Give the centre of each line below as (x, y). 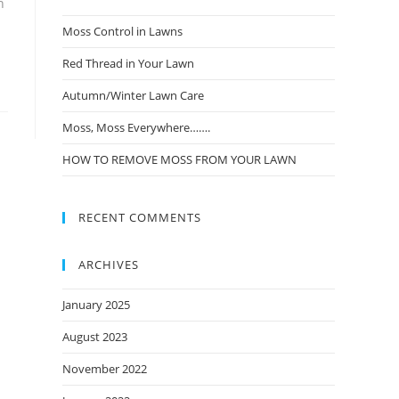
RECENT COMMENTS (140, 217)
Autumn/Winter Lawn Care (133, 95)
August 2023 (95, 337)
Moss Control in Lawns (122, 31)
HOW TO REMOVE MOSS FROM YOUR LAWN (179, 159)
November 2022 (105, 369)
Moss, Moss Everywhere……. (136, 127)
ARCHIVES (109, 265)
